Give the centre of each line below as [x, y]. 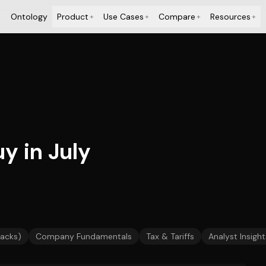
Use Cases [123, 17]
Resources [230, 17]
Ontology [29, 17]
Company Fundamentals [84, 236]
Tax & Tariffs [170, 236]
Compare [177, 17]
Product [72, 17]
